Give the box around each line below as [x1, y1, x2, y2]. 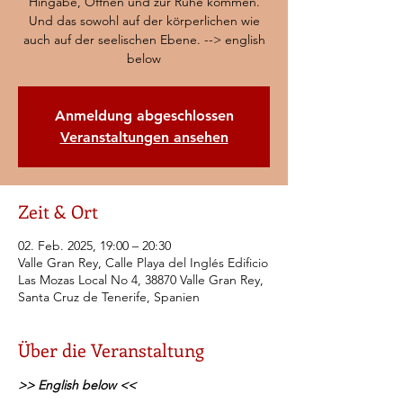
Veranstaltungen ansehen [59, 129, 228, 146]
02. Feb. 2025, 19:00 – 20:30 [18, 237, 171, 254]
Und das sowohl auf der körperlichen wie [28, 13, 260, 29]
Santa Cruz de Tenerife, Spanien [18, 289, 200, 305]
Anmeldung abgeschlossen [54, 107, 234, 124]
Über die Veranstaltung [18, 337, 204, 362]
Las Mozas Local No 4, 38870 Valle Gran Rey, [18, 272, 264, 288]
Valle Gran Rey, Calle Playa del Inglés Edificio [18, 255, 268, 271]
